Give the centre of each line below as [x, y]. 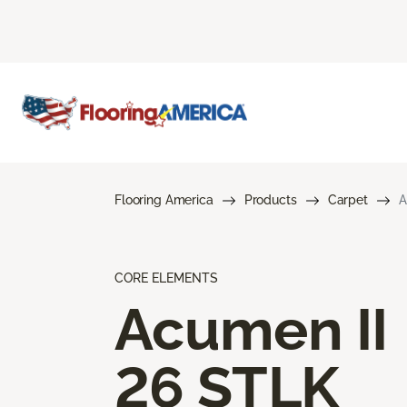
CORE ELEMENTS [166, 278]
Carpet [347, 199]
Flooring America [164, 199]
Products [270, 199]
